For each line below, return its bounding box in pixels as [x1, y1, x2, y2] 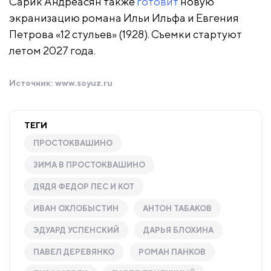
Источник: [9, 77, 55, 88]
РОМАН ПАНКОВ [139, 247, 206, 256]
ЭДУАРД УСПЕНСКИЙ [33, 225, 119, 235]
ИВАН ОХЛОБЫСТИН [33, 203, 119, 213]
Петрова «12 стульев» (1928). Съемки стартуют [9, 27, 242, 41]
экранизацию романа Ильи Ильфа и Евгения [9, 11, 239, 24]
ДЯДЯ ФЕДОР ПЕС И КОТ [33, 181, 134, 191]
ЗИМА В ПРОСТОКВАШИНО [33, 160, 145, 169]
